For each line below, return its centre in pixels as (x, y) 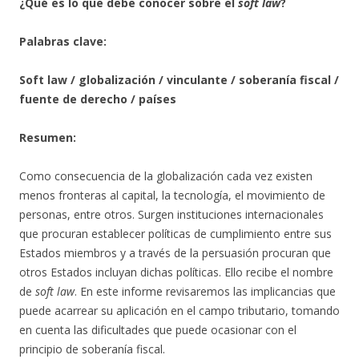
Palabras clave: (63, 41)
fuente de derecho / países (98, 99)
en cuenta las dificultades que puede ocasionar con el (158, 330)
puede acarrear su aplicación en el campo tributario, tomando (179, 311)
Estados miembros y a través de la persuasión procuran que (175, 253)
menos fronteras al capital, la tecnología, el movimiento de (172, 195)
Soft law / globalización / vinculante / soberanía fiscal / (179, 80)
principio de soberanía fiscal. (92, 349)
